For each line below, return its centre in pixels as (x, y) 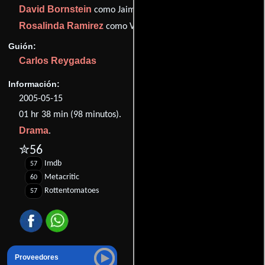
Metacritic (62, 177)
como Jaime (116, 10)
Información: (34, 84)
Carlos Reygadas (58, 60)
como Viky (125, 27)
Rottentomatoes (72, 191)
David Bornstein (55, 9)
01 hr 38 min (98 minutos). (70, 115)
